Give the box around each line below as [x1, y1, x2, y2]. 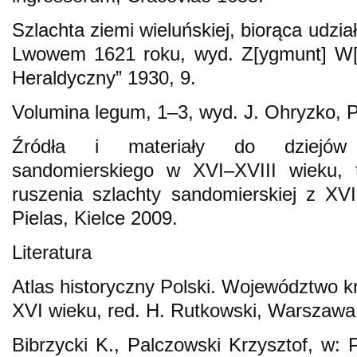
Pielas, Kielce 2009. [12, 206, 178, 229]
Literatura [12, 241, 92, 263]
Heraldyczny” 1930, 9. [12, 66, 196, 88]
